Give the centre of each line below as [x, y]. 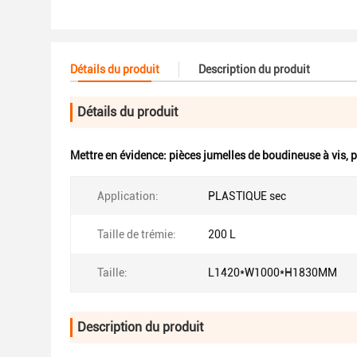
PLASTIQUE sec [247, 196]
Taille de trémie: [137, 234]
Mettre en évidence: [120, 155]
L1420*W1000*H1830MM [273, 273]
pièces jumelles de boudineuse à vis [257, 155]
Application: [128, 196]
